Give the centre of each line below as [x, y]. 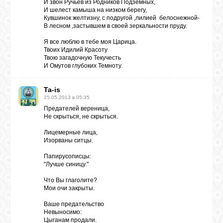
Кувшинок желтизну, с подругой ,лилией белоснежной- [122, 18]
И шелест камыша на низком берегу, [95, 10]
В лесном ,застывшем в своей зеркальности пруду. [115, 26]
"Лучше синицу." [66, 164]
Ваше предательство [74, 204]
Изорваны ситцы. [68, 140]
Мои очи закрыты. [69, 188]
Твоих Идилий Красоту [76, 50]
